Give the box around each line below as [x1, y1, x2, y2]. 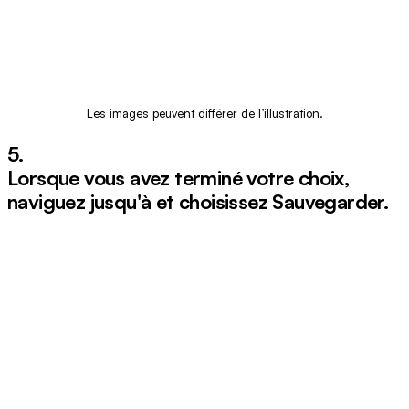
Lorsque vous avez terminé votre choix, [7, 165, 350, 191]
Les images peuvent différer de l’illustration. [86, 106, 323, 121]
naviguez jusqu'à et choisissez [7, 189, 273, 215]
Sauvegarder [272, 189, 383, 215]
